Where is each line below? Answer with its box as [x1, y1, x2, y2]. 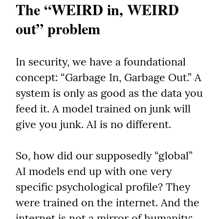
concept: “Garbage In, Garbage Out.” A [16, 70, 201, 85]
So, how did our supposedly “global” [16, 149, 193, 163]
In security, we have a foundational [16, 55, 186, 69]
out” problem [16, 18, 100, 40]
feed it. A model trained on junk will [16, 102, 191, 116]
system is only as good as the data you [16, 86, 203, 100]
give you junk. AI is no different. [16, 117, 171, 131]
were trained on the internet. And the [16, 196, 199, 210]
